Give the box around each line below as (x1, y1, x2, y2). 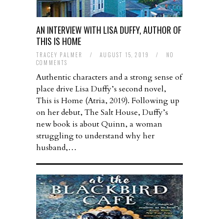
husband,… (36, 142, 77, 153)
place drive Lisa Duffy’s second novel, (36, 84, 166, 95)
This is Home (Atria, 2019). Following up (36, 95, 179, 107)
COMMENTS (36, 59, 68, 67)
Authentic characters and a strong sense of (36, 72, 182, 83)
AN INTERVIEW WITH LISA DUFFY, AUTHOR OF (36, 23, 181, 37)
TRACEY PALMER (36, 51, 83, 59)
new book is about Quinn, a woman (36, 119, 162, 130)
